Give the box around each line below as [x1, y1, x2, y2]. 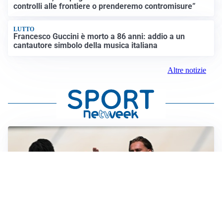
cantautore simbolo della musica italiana [13, 41, 158, 51]
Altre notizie [167, 65, 206, 74]
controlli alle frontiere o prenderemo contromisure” [13, 1, 196, 11]
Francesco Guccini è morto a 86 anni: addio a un [13, 32, 185, 42]
